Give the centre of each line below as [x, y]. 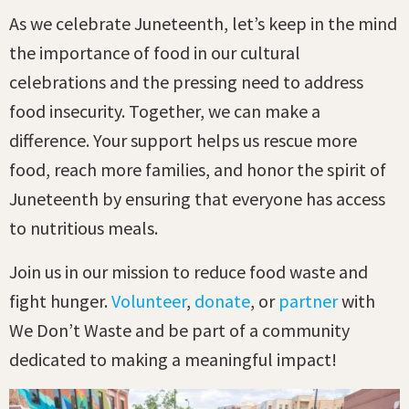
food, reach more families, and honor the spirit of [198, 170]
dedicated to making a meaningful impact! [173, 360]
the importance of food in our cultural [155, 53]
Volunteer [149, 301]
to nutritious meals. [84, 228]
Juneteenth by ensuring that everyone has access [197, 199]
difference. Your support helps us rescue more [183, 141]
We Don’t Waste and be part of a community [179, 330]
